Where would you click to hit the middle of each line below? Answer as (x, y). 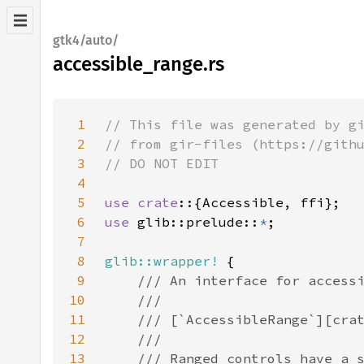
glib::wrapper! (162, 261)
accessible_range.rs (139, 64)
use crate (141, 202)
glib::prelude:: (198, 222)
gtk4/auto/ (86, 40)
